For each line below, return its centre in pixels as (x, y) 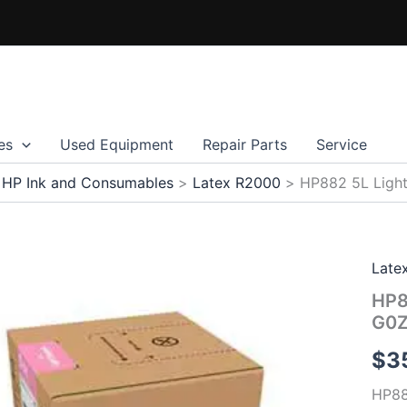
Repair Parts (244, 144)
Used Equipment (116, 144)
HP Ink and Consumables (88, 183)
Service (341, 144)
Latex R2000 (236, 183)
